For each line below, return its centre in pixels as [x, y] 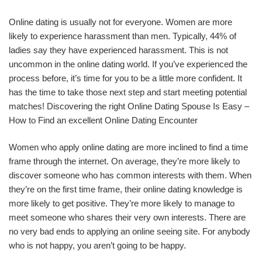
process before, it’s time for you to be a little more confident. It [125, 78]
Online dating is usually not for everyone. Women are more [120, 22]
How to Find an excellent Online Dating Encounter [103, 120]
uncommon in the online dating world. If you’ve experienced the [128, 64]
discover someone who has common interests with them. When [130, 175]
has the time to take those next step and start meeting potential [128, 92]
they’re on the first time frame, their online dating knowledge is [126, 189]
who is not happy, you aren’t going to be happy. [97, 245]
